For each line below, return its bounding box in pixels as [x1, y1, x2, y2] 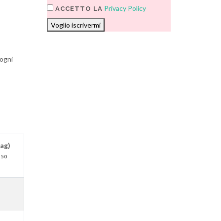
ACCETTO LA [53, 5, 103, 12]
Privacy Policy [104, 4, 147, 12]
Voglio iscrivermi [51, 21, 101, 29]
